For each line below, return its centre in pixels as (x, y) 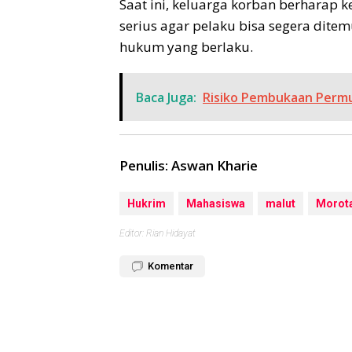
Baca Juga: (166, 97)
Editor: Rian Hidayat (158, 234)
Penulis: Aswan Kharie (189, 166)
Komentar (170, 266)
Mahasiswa (216, 204)
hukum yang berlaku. (186, 46)
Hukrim (147, 204)
